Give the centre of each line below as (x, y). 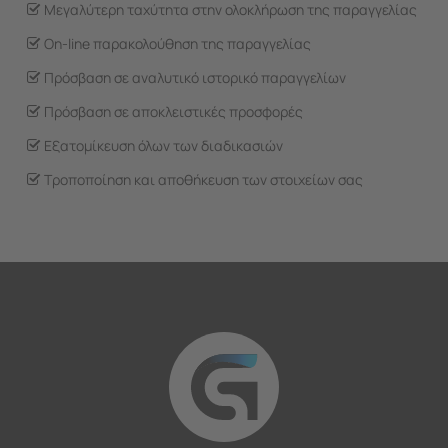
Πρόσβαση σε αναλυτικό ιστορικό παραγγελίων (193, 77)
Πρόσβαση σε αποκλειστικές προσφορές (172, 111)
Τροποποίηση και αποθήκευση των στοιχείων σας (202, 179)
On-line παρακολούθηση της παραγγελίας (176, 43)
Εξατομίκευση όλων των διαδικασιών (162, 145)
